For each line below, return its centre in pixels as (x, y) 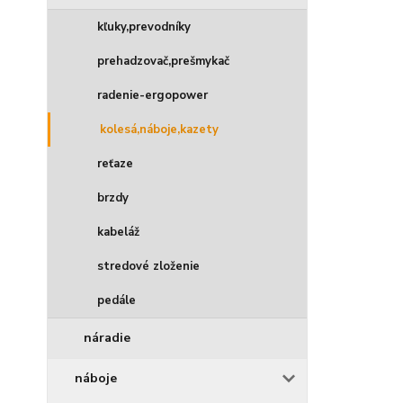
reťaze (115, 164)
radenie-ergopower (152, 95)
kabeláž (118, 232)
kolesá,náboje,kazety (159, 130)
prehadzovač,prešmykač (163, 61)
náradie (107, 338)
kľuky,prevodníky (144, 27)
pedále (116, 300)
